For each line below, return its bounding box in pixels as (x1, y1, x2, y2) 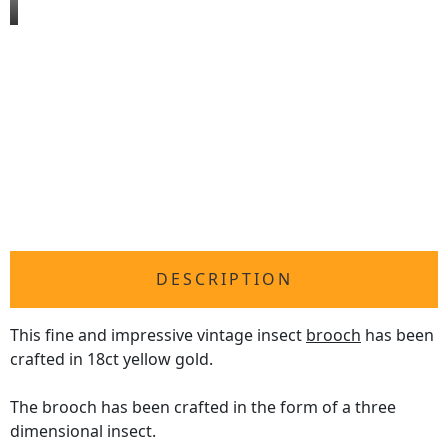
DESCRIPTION (155, 268, 293, 291)
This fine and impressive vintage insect (10, 324, 306, 347)
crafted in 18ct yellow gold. (10, 348, 213, 371)
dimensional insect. (10, 420, 156, 443)
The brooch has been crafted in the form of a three (10, 396, 396, 419)
